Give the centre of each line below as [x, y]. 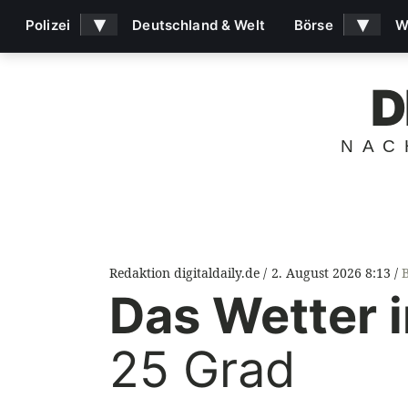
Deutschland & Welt [199, 25]
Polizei [48, 25]
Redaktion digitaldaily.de [186, 273]
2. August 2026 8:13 [331, 273]
